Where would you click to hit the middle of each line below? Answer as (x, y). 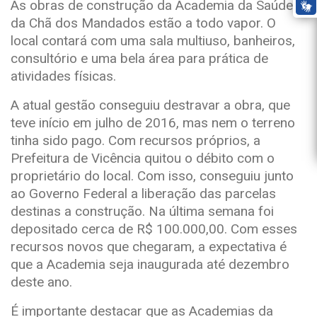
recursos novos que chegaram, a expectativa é (149, 247)
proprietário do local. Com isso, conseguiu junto (152, 176)
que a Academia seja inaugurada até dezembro (150, 264)
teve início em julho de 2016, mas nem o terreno (153, 123)
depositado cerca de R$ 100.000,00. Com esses (154, 229)
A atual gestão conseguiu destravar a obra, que (150, 105)
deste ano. (41, 282)
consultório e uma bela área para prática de (139, 58)
